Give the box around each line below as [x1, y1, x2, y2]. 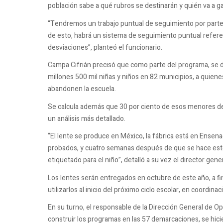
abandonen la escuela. [48, 84, 116, 95]
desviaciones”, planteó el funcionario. [48, 42, 162, 53]
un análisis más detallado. [48, 113, 125, 124]
